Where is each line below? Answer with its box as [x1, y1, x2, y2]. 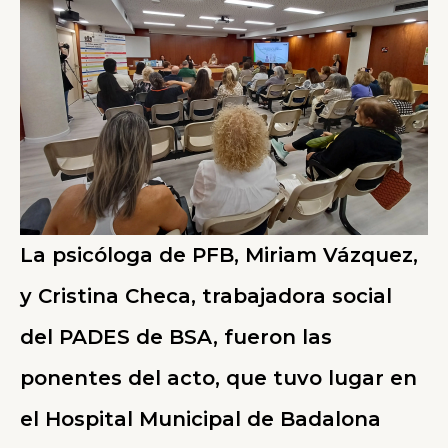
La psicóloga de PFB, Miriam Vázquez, [20, 242, 418, 267]
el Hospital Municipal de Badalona [20, 406, 381, 431]
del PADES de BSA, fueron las [20, 324, 332, 349]
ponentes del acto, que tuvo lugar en [20, 365, 417, 390]
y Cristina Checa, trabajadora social [20, 283, 392, 308]
